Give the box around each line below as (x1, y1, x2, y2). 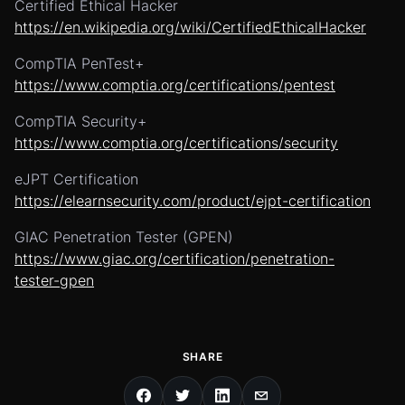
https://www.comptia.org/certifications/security (14, 134, 338, 152)
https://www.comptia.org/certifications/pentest (14, 76, 335, 94)
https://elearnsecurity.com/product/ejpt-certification (14, 192, 371, 210)
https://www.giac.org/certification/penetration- (14, 250, 334, 268)
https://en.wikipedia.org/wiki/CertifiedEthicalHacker (14, 18, 366, 36)
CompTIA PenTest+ (14, 54, 144, 72)
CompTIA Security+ (14, 112, 146, 130)
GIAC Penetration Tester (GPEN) (14, 228, 233, 246)
